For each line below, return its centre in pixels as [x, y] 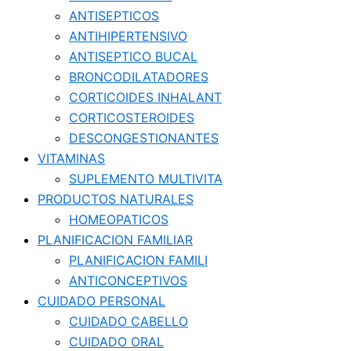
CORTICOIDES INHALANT [145, 97]
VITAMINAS [71, 158]
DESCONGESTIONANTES [144, 138]
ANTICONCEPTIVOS [128, 280]
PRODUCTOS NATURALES [116, 199]
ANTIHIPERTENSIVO [128, 36]
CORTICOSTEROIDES [132, 117]
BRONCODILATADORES [139, 76]
